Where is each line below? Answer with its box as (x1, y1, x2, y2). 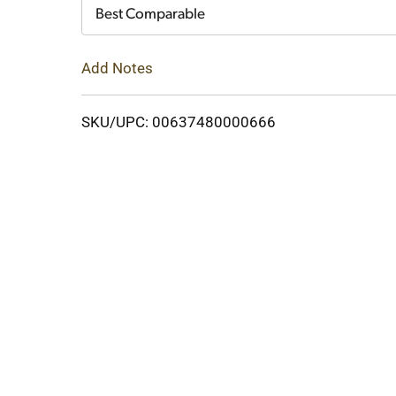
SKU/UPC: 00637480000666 (81, 112, 276, 131)
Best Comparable (95, 7, 205, 22)
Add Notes (81, 58, 153, 77)
